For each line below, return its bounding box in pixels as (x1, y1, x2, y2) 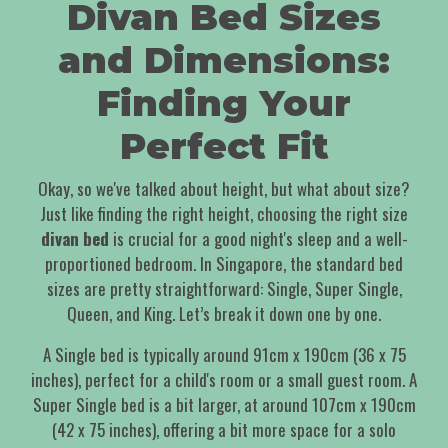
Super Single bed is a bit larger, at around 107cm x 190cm (32, 392, 416, 418)
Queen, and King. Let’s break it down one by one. (67, 301, 381, 327)
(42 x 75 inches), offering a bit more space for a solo (52, 417, 396, 443)
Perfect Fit (119, 124, 329, 169)
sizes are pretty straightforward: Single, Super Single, (46, 276, 402, 302)
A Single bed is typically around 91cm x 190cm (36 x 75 (42, 342, 406, 368)
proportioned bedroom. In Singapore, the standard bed (45, 251, 403, 277)
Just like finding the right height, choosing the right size (40, 201, 408, 227)
